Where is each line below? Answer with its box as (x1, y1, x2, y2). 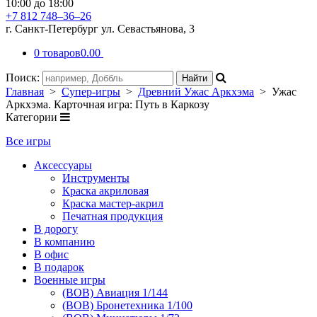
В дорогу (34, 223, 78, 235)
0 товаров (34, 47, 81, 59)
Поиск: (6, 71, 42, 83)
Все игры (6, 135, 51, 147)
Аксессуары (34, 159, 92, 171)
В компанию (34, 236, 95, 248)
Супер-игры (62, 86, 120, 98)
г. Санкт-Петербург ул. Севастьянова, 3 (6, 23, 195, 35)
